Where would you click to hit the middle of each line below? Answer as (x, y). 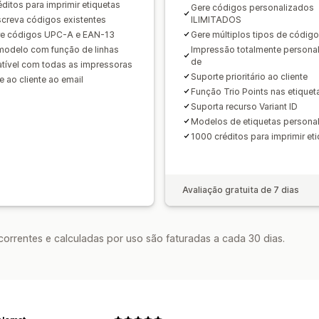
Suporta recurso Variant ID (244, 106)
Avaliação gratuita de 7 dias (241, 189)
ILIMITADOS (216, 19)
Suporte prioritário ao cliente (249, 76)
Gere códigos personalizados (252, 7)
